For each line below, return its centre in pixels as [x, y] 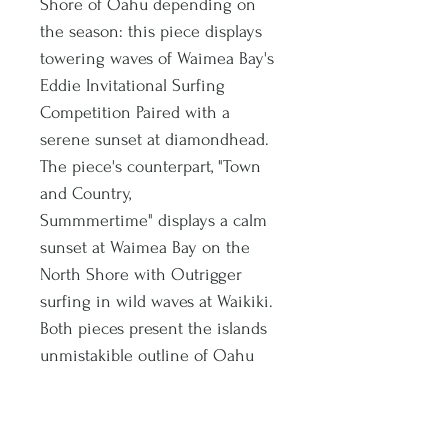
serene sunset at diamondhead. [154, 139]
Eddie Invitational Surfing [132, 85]
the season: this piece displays [151, 31]
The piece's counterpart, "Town [150, 166]
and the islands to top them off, [153, 382]
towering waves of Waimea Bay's [157, 58]
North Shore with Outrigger [141, 274]
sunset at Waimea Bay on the [145, 247]
